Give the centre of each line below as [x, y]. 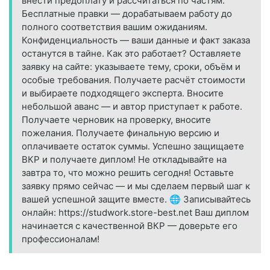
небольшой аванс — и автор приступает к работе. [132, 107]
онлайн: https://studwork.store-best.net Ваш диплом [135, 213]
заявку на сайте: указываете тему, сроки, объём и [131, 67]
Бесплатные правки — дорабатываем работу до [127, 14]
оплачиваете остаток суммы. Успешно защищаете [133, 146]
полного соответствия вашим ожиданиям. [115, 27]
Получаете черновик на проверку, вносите [116, 120]
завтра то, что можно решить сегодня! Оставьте [128, 173]
